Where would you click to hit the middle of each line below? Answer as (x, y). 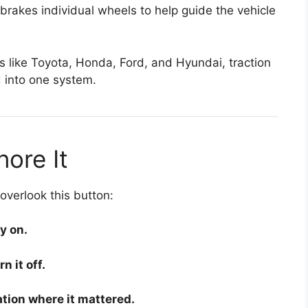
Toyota (50, 62)
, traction (246, 62)
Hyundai (199, 62)
